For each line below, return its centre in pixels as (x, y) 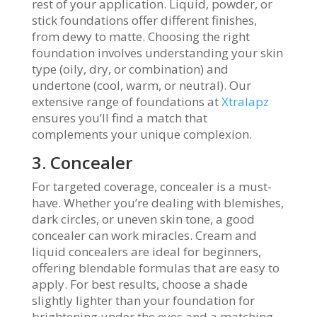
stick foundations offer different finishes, (144, 20)
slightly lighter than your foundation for (143, 300)
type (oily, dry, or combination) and (130, 69)
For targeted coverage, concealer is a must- (151, 186)
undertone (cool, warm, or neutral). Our (141, 85)
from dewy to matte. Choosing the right (140, 36)
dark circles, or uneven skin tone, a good (143, 219)
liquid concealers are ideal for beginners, (146, 252)
